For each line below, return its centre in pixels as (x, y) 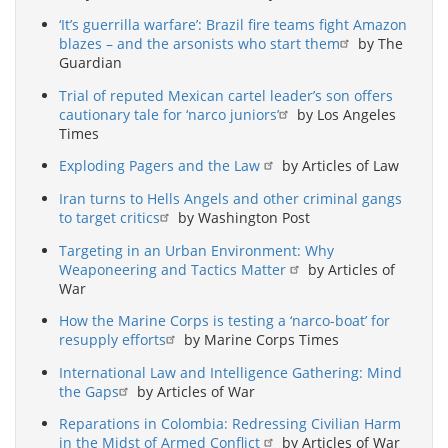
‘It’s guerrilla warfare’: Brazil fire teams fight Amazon (233, 25)
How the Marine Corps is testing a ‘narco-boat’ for (224, 321)
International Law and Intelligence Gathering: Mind (230, 372)
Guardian (90, 63)
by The (378, 44)
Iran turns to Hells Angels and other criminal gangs (230, 198)
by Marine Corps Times (259, 340)
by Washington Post (242, 217)
